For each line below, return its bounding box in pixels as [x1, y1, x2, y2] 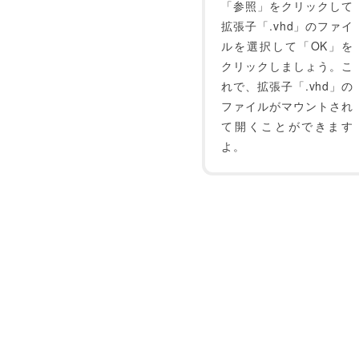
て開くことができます [221, 118, 353, 134]
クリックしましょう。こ [221, 58, 353, 74]
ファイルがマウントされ [221, 98, 353, 114]
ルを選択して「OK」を [221, 38, 353, 54]
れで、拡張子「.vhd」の [221, 78, 353, 94]
